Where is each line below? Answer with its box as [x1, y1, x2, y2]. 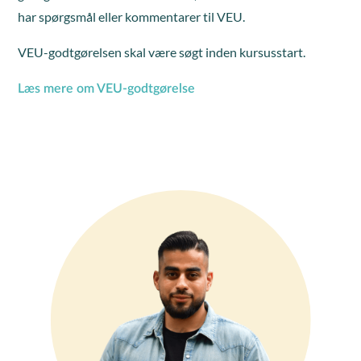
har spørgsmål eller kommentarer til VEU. [18, 8, 246, 24]
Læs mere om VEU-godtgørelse [18, 81, 196, 95]
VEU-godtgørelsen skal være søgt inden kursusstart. [18, 44, 306, 60]
